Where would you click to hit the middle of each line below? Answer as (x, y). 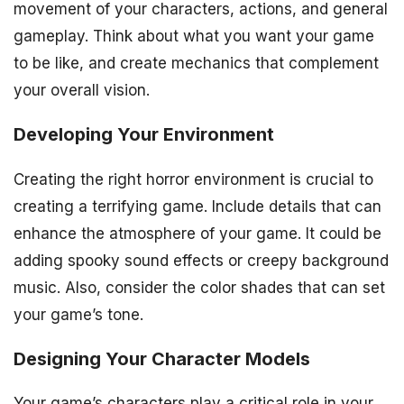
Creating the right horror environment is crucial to (193, 179)
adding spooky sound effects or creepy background (201, 260)
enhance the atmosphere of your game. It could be (197, 233)
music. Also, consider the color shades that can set (199, 287)
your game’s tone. (78, 314)
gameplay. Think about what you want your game (194, 36)
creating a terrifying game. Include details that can (197, 206)
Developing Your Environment (144, 134)
